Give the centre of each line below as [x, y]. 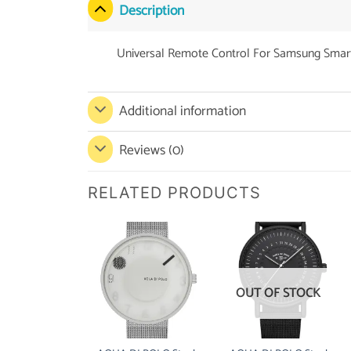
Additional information [183, 111]
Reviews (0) [152, 151]
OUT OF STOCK [279, 294]
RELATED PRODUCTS [174, 192]
